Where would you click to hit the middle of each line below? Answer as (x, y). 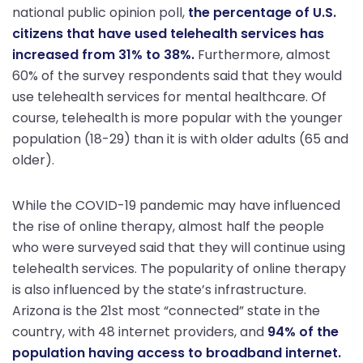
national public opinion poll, (100, 12)
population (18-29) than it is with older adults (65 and (180, 139)
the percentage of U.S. (262, 12)
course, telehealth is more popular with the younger (177, 117)
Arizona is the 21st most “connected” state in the (166, 310)
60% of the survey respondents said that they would (177, 75)
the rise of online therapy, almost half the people (168, 226)
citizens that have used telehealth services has (168, 33)
